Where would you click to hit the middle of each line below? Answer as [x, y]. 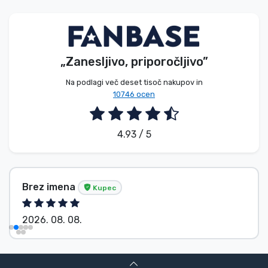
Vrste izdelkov [64, 16]
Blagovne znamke [73, 50]
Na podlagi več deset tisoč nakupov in [134, 83]
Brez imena [50, 187]
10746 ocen [134, 95]
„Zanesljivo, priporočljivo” [134, 62]
